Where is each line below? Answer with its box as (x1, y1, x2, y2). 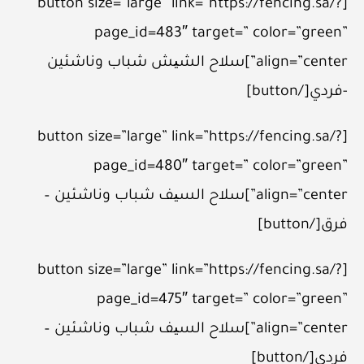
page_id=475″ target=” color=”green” (97, 292, 348, 309)
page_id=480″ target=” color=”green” (93, 158, 348, 175)
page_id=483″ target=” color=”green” (94, 25, 348, 42)
